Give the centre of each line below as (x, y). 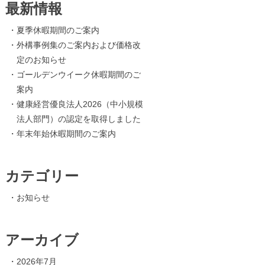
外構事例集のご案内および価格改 (78, 45)
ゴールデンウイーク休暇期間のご (78, 75)
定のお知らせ (41, 60)
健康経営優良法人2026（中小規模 (80, 104)
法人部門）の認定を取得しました (78, 119)
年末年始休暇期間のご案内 (66, 134)
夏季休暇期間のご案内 (58, 30)
